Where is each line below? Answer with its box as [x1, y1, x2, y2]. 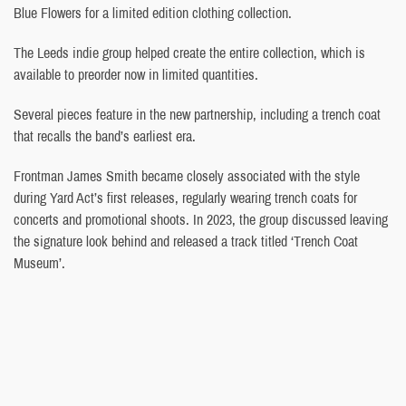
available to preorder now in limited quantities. [14, 63, 258, 84]
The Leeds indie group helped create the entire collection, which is [14, 42, 365, 63]
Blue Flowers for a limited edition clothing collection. [14, 2, 292, 23]
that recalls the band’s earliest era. [14, 125, 196, 146]
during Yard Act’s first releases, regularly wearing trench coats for [14, 187, 357, 208]
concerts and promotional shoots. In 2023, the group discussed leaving [14, 208, 388, 229]
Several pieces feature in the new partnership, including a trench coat [14, 103, 381, 124]
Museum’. [14, 252, 65, 273]
